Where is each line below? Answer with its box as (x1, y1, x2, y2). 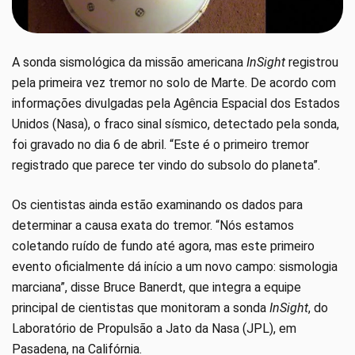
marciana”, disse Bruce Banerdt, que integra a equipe (12, 279, 301, 295)
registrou (285, 54, 338, 70)
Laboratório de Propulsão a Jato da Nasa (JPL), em (12, 320, 296, 336)
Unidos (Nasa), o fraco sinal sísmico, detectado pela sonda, (12, 116, 339, 132)
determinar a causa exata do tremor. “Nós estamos (12, 217, 294, 233)
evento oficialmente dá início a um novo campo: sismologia (12, 258, 338, 274)
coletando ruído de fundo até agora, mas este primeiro (12, 238, 315, 254)
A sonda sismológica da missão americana (12, 54, 243, 70)
